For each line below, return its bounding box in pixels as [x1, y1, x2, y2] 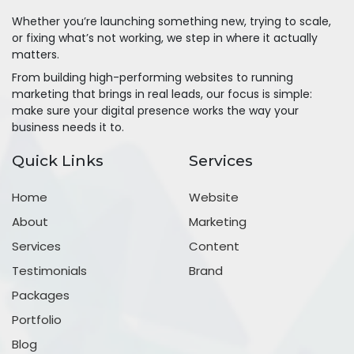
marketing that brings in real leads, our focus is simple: [12, 85, 312, 102]
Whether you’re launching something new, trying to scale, [12, 13, 331, 29]
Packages [12, 286, 70, 303]
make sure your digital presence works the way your [12, 102, 299, 119]
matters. [12, 46, 59, 62]
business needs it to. [12, 119, 124, 135]
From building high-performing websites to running [12, 69, 293, 85]
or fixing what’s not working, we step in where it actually [12, 29, 318, 46]
